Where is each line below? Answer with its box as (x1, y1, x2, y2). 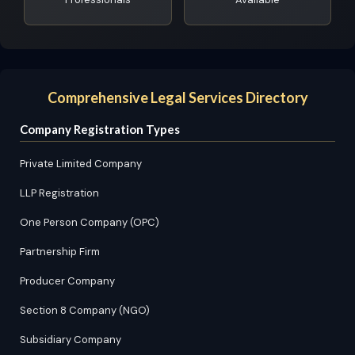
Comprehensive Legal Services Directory (47, 89, 308, 106)
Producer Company (20, 274, 115, 288)
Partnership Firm (20, 245, 100, 258)
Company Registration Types (20, 122, 180, 136)
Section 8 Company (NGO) (20, 303, 150, 317)
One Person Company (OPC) (20, 216, 159, 229)
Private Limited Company (20, 157, 142, 170)
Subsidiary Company (20, 333, 121, 346)
